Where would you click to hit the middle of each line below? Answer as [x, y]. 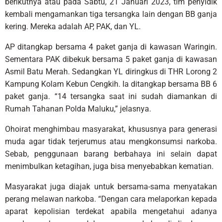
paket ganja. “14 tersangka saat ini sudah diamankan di [111, 96]
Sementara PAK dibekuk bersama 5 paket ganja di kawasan [111, 59]
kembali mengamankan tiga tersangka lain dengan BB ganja [111, 14]
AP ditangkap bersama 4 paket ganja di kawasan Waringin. [111, 47]
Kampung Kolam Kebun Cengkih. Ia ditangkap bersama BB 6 [111, 84]
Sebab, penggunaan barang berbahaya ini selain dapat [111, 154]
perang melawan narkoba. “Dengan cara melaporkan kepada [111, 199]
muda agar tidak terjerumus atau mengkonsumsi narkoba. [111, 141]
